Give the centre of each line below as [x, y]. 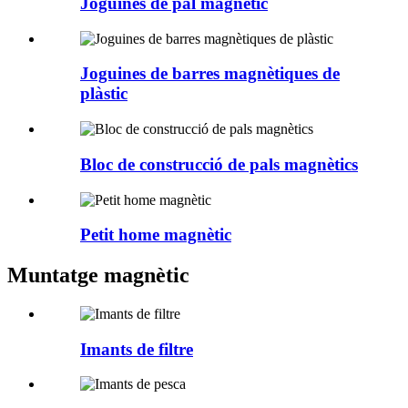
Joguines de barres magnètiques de [210, 74]
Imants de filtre [137, 349]
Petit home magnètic [156, 235]
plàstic [104, 94]
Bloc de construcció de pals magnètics [219, 164]
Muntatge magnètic [98, 275]
